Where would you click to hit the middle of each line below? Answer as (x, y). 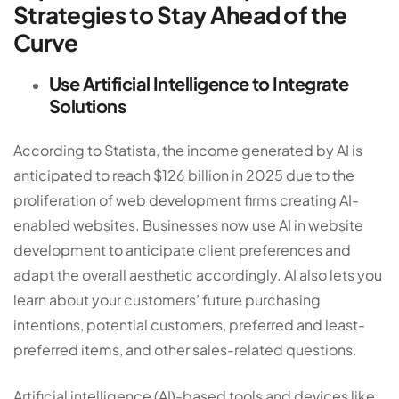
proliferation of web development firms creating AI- (186, 199)
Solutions (88, 105)
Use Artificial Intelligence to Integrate (199, 83)
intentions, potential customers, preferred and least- (189, 324)
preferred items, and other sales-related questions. (185, 349)
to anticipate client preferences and (228, 249)
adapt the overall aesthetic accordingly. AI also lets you (198, 274)
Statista (130, 150)
